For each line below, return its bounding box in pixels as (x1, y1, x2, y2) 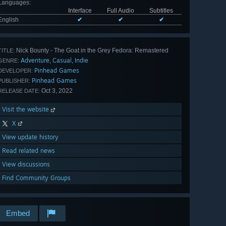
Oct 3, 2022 (40, 87, 73, 95)
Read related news (2, 147, 55, 155)
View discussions (2, 160, 50, 168)
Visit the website (2, 105, 51, 114)
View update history (2, 133, 59, 141)
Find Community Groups (2, 174, 71, 182)
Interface (68, 7, 92, 15)
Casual (52, 56, 72, 65)
